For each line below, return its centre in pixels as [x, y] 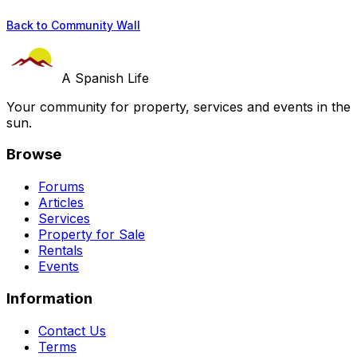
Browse [34, 155]
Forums [61, 187]
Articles [61, 203]
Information [49, 298]
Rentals [61, 251]
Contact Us [72, 330]
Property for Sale [92, 235]
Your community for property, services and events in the [178, 106]
